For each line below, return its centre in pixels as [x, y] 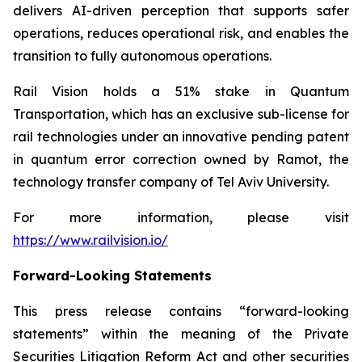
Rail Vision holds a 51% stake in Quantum [181, 91]
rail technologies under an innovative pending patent [181, 137]
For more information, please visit [181, 217]
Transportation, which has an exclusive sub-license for [181, 114]
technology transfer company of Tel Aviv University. [171, 182]
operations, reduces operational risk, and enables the [181, 33]
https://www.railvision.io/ [90, 240]
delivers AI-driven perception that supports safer [181, 11]
